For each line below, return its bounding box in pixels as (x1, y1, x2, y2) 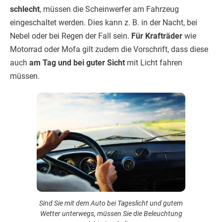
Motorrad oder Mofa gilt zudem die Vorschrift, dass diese (10, 45, 208, 55)
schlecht (10, 4, 40, 14)
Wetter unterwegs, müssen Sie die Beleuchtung (40, 210, 182, 218)
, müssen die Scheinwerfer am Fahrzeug (40, 4, 179, 14)
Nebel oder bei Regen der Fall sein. (10, 31, 131, 41)
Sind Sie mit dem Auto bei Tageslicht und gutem (39, 199, 183, 208)
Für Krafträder (131, 31, 182, 41)
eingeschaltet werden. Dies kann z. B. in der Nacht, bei (10, 18, 197, 28)
